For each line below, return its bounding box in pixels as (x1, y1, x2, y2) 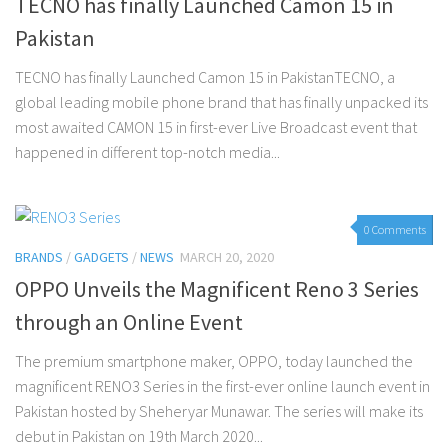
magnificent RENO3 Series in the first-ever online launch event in (15, 375, 430, 396)
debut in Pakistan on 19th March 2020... (15, 425, 263, 446)
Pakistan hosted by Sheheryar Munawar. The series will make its (15, 400, 423, 421)
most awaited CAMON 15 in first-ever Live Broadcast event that (15, 116, 417, 137)
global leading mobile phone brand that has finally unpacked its (15, 91, 428, 112)
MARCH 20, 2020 (180, 247, 274, 266)
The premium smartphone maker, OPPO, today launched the (15, 350, 413, 371)
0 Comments (364, 221, 426, 237)
